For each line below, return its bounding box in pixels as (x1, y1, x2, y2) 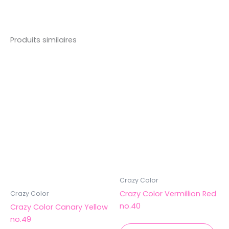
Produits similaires (10, 35, 77, 45)
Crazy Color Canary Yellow (10, 201, 108, 212)
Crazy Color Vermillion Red (120, 189, 216, 199)
